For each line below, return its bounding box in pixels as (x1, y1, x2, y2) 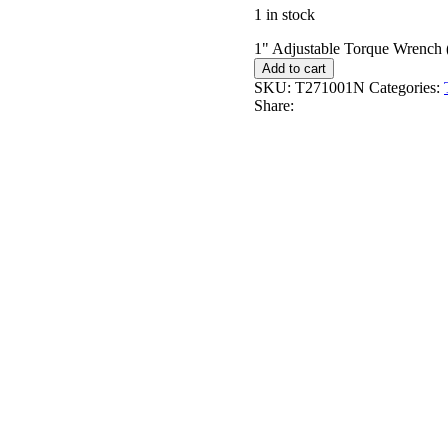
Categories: (369, 78, 440, 96)
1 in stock (254, 5, 315, 23)
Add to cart (262, 60, 326, 76)
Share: (254, 96, 294, 114)
